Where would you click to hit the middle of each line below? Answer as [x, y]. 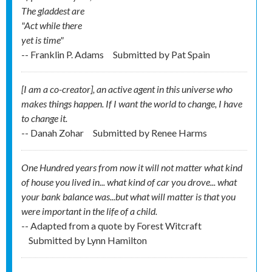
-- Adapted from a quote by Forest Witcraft [111, 226]
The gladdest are [53, 11]
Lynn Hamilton [117, 240]
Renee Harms [179, 133]
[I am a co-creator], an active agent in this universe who [127, 89]
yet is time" [42, 40]
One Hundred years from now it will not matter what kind [132, 168]
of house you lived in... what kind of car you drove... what [129, 182]
